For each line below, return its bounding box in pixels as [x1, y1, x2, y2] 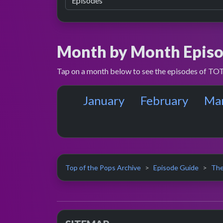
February [140, 93, 188, 108]
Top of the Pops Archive [65, 163, 141, 172]
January [83, 93, 124, 108]
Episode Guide [153, 163, 199, 172]
